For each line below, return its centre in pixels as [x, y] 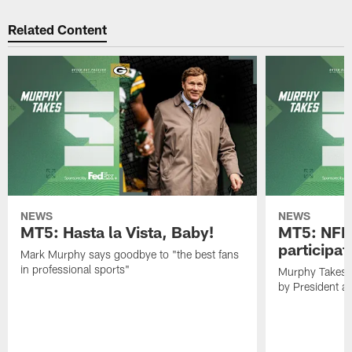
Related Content [58, 29]
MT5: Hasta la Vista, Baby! [117, 231]
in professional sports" [75, 269]
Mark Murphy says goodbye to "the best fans [130, 254]
